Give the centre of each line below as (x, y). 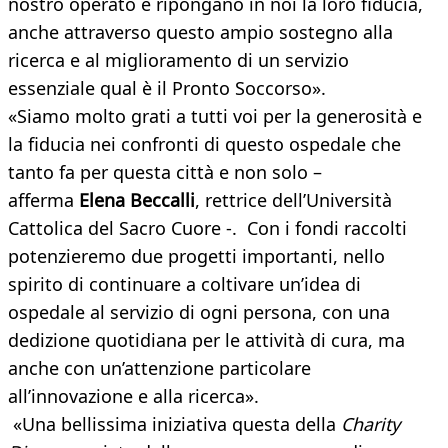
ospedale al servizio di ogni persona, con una (199, 312)
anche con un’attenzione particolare (159, 368)
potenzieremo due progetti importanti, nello (196, 256)
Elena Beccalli (137, 200)
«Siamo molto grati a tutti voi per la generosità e (215, 116)
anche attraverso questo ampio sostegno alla (200, 32)
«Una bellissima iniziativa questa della (174, 424)
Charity (370, 424)
